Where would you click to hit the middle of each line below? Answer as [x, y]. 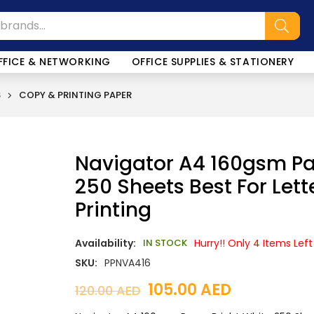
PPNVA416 [127, 263]
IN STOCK [165, 243]
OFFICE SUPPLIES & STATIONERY [213, 62]
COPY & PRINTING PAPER [75, 95]
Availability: [105, 243]
